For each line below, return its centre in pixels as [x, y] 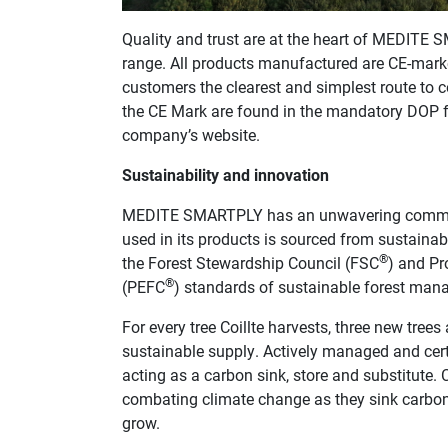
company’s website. [191, 134]
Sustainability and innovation [225, 174]
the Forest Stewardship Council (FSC [250, 262]
